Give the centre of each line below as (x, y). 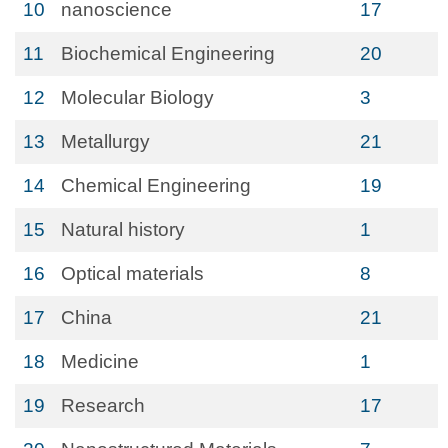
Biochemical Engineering (168, 53)
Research (103, 405)
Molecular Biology (137, 97)
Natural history (123, 229)
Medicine (100, 361)
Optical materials (132, 273)
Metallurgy (105, 141)
